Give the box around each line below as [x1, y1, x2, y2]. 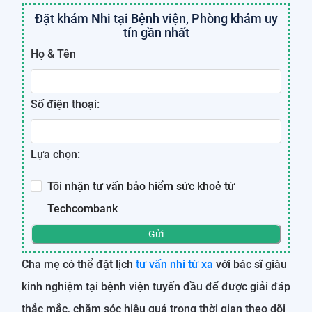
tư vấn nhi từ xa [136, 257, 213, 271]
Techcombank [47, 201, 118, 215]
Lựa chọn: [31, 147, 80, 161]
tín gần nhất [123, 24, 189, 40]
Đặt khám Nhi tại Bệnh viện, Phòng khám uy [34, 10, 278, 26]
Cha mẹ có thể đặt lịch [22, 257, 136, 271]
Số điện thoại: [31, 97, 100, 111]
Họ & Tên [31, 47, 76, 61]
